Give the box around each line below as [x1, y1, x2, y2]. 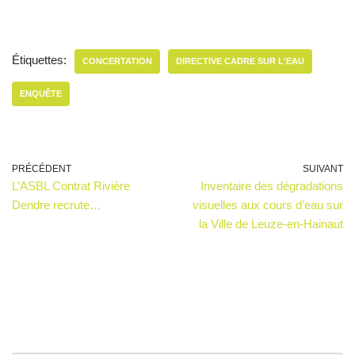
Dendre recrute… [12, 197, 101, 212]
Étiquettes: [12, 52, 67, 67]
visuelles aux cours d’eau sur [193, 197, 343, 212]
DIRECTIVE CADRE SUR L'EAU [176, 55, 304, 66]
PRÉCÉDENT [12, 162, 71, 174]
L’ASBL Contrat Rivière [12, 178, 130, 193]
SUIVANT [303, 162, 343, 174]
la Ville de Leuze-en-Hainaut [199, 216, 343, 231]
